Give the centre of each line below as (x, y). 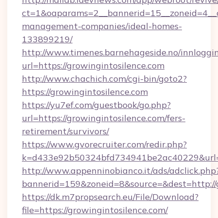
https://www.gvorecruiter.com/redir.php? (104, 144)
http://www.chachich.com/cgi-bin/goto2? (104, 79)
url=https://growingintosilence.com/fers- (104, 118)
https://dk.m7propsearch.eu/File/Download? (110, 197)
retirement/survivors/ (65, 131)
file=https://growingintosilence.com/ (95, 210)
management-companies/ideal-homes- (102, 26)
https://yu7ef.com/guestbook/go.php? (96, 105)
